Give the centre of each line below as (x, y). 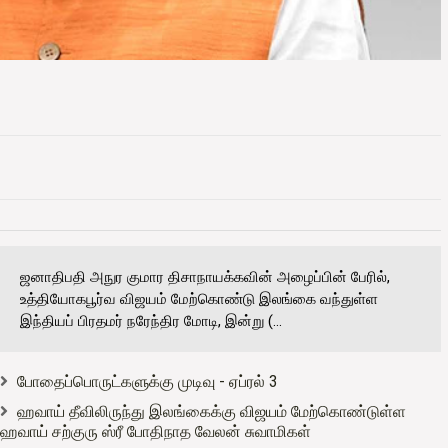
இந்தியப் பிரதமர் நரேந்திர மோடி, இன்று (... (151, 321)
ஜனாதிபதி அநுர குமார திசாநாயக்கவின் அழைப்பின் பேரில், (205, 277)
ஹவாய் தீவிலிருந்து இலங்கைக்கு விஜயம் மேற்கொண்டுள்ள (211, 412)
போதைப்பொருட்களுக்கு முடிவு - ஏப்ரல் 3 (147, 382)
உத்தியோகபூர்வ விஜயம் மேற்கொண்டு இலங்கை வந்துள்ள (199, 299)
